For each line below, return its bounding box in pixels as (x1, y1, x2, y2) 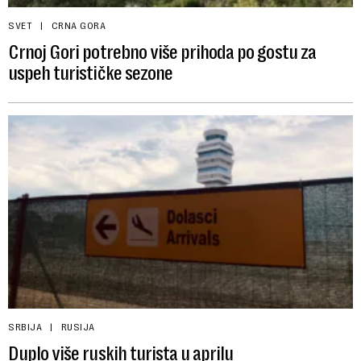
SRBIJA (8, 322, 42, 334)
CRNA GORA (51, 20, 106, 32)
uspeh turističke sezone (8, 62, 172, 85)
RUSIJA (60, 322, 95, 334)
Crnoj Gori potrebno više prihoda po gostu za (8, 41, 316, 64)
